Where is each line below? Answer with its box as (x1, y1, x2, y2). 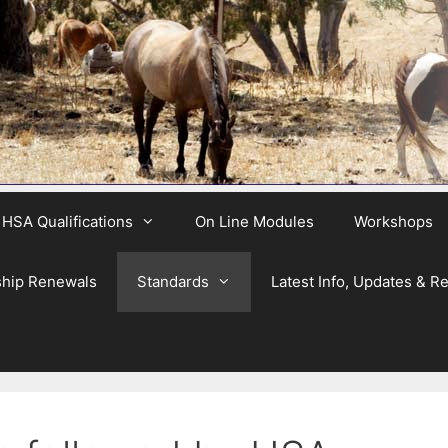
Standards (137, 272, 209, 291)
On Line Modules (195, 212, 314, 231)
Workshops (354, 212, 433, 231)
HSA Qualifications (2, 212, 133, 231)
